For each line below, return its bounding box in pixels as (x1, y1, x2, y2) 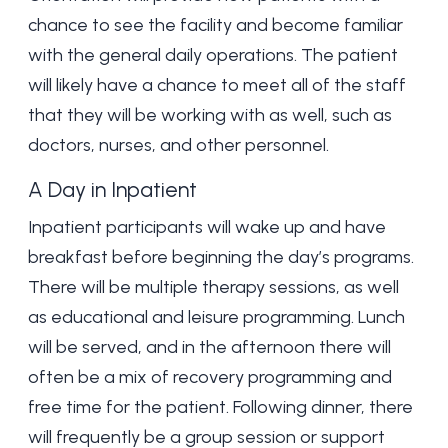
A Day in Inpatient (28, 176, 197, 202)
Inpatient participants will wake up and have (28, 216, 386, 238)
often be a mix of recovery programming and (28, 366, 392, 388)
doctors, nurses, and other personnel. (28, 134, 329, 156)
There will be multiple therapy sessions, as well (28, 276, 399, 298)
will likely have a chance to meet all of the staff (28, 74, 406, 96)
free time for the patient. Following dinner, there (28, 396, 413, 418)
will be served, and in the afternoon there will (28, 336, 391, 358)
